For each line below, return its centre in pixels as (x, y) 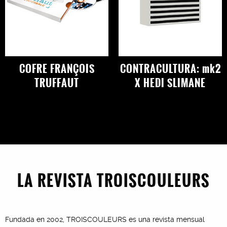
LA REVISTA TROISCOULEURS (113, 180)
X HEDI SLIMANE (170, 82)
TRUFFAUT (57, 82)
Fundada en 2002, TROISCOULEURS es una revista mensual (105, 219)
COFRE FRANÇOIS (57, 68)
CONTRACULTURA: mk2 (170, 68)
